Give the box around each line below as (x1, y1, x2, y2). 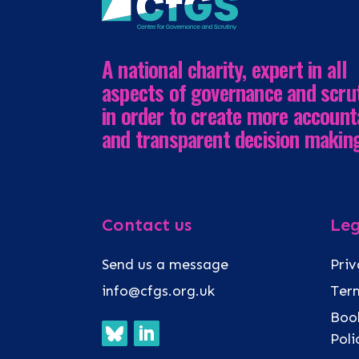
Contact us (102, 215, 192, 236)
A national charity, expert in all (102, 53, 348, 86)
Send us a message (102, 256, 228, 274)
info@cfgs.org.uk (102, 282, 215, 301)
